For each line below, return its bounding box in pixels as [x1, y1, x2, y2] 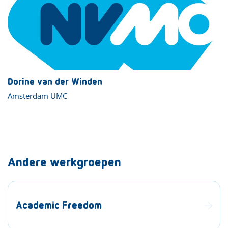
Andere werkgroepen [8, 156, 121, 169]
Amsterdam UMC [8, 90, 67, 101]
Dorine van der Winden [8, 77, 102, 87]
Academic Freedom [16, 200, 102, 211]
